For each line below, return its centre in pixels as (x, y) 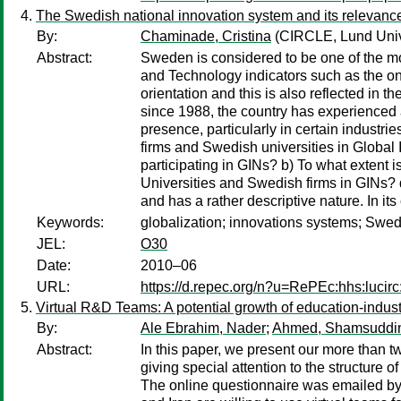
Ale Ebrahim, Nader (203, 328)
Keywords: (70, 222)
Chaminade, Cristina (206, 36)
